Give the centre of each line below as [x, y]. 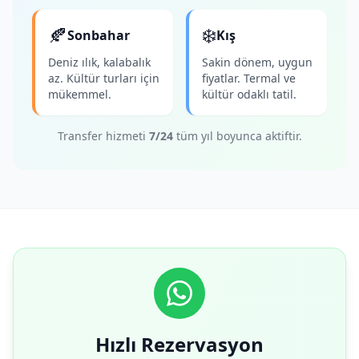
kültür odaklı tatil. [249, 94]
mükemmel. [80, 94]
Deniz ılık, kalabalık [99, 62]
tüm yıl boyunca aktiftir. [237, 136]
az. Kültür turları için [104, 78]
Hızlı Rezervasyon [179, 344]
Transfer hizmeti [103, 136]
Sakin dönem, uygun [257, 62]
